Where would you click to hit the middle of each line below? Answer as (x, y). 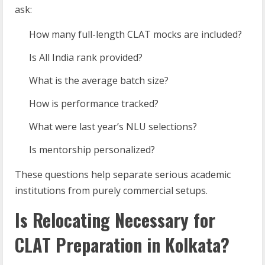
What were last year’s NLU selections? (113, 127)
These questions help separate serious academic (123, 174)
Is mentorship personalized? (92, 150)
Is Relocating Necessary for (115, 220)
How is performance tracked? (94, 104)
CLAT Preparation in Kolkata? (122, 245)
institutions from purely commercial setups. (111, 190)
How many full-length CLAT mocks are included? (135, 34)
